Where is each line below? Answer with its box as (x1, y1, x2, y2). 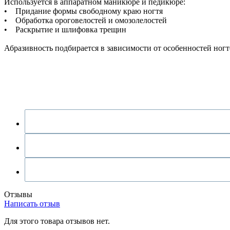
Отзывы (4, 189, 32, 199)
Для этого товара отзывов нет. (4, 216, 110, 225)
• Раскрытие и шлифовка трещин (4, 25, 126, 34)
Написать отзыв (4, 199, 60, 208)
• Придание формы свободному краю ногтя (4, 6, 163, 15)
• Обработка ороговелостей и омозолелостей (4, 15, 167, 25)
